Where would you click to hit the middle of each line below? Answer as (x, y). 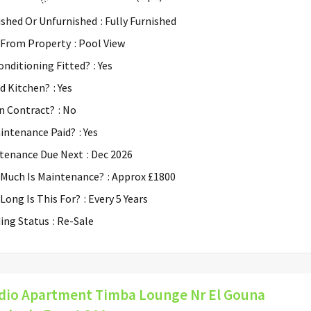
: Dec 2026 (110, 154)
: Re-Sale (73, 220)
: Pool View (100, 43)
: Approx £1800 (142, 176)
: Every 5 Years (116, 198)
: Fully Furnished (138, 20)
